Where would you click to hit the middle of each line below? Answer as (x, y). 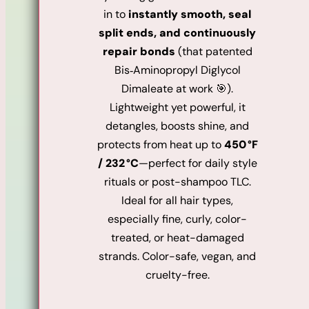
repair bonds (139, 52)
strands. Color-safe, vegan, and (177, 257)
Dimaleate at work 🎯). (177, 89)
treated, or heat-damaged (177, 238)
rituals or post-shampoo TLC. (177, 182)
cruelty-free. (177, 275)
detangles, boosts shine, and (177, 126)
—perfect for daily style (198, 163)
